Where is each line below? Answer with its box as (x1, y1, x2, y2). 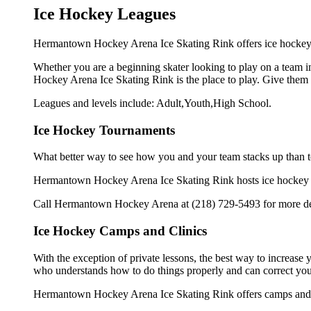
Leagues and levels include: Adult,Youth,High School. (33, 96, 271, 109)
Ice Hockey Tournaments (33, 122, 175, 137)
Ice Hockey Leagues (33, 5, 176, 24)
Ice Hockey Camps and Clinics (33, 224, 207, 239)
